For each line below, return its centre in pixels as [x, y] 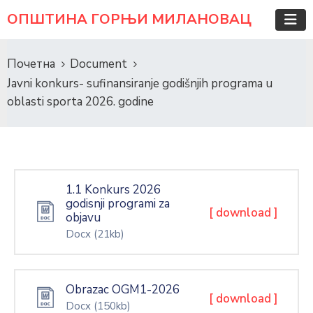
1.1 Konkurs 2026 [113, 190]
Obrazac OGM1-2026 [123, 290]
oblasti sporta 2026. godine [80, 102]
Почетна [31, 64]
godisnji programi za [118, 204]
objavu [83, 218]
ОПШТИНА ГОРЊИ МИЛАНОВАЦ [129, 19]
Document [99, 64]
